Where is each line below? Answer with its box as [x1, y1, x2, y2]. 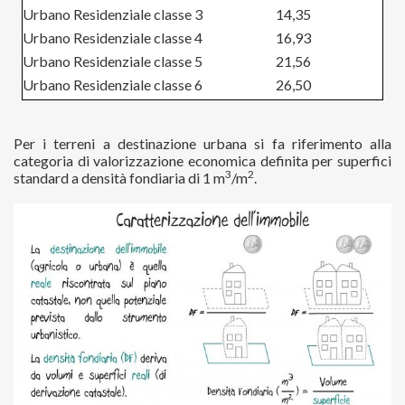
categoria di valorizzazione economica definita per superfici [14, 152, 391, 170]
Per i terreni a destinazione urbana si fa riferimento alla [14, 135, 391, 153]
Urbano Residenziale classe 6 [23, 76, 202, 94]
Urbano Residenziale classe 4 [23, 29, 202, 47]
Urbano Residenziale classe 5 [23, 52, 202, 71]
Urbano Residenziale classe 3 [23, 5, 202, 24]
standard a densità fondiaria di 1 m [14, 169, 225, 187]
